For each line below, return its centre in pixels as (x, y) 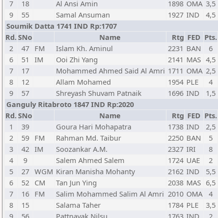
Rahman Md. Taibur (89, 138)
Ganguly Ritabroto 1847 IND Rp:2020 (70, 104)
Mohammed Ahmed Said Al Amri (110, 71)
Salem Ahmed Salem (90, 160)
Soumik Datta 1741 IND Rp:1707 (62, 26)
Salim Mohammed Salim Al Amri (110, 194)
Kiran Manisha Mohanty (95, 171)
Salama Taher (78, 205)
